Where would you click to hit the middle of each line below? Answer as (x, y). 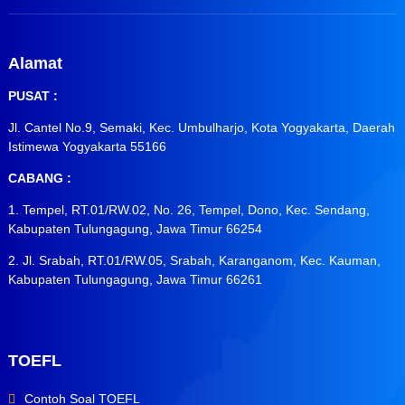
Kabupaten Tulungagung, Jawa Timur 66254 (135, 228)
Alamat (35, 63)
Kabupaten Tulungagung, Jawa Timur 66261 (135, 279)
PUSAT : (33, 95)
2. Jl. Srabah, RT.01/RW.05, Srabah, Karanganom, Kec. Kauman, (194, 260)
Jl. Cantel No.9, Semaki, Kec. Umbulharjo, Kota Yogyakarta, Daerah (201, 127)
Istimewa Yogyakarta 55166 (87, 146)
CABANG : (39, 178)
